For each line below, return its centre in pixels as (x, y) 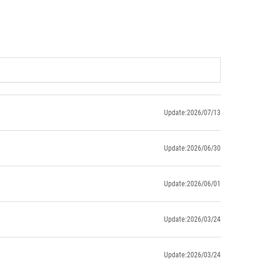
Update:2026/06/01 (192, 184)
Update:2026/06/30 (192, 148)
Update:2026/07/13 (192, 112)
